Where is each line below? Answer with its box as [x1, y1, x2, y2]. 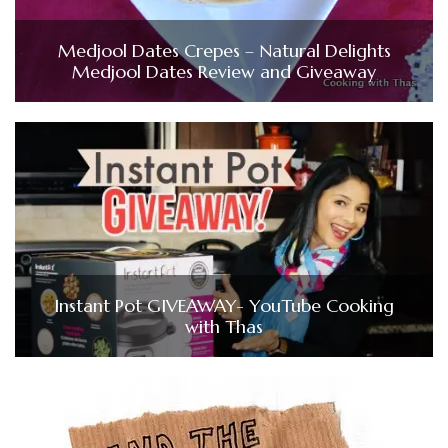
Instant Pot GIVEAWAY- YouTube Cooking [54, 294, 394, 317]
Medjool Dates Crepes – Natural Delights [57, 39, 391, 63]
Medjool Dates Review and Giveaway [72, 60, 376, 84]
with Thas [185, 315, 263, 338]
